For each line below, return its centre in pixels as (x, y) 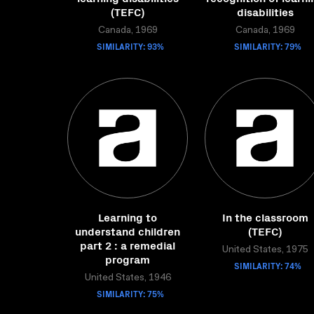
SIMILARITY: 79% (268, 46)
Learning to (128, 217)
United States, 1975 (265, 250)
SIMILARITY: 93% (130, 46)
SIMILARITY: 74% (268, 265)
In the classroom (265, 217)
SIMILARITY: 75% (130, 293)
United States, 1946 (128, 278)
